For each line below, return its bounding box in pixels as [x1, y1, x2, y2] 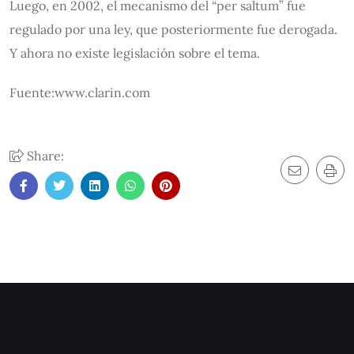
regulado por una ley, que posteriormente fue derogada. [9, 21, 337, 37]
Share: [24, 148, 64, 164]
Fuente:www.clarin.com [9, 85, 150, 100]
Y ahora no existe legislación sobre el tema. [9, 45, 260, 61]
